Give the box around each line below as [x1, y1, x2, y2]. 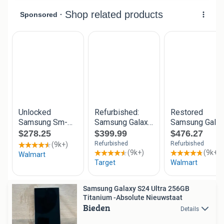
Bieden [83, 200, 110, 214]
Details [180, 205, 199, 212]
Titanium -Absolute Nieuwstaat [83, 193, 182, 201]
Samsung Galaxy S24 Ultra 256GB [83, 184, 189, 192]
